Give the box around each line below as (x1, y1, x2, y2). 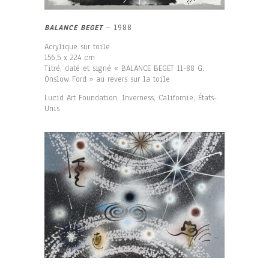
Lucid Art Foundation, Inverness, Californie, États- (44, 92, 217, 103)
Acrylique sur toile (44, 41, 110, 52)
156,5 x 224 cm (44, 52, 95, 63)
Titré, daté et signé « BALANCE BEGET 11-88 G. (44, 63, 204, 74)
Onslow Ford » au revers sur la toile (44, 74, 170, 85)
